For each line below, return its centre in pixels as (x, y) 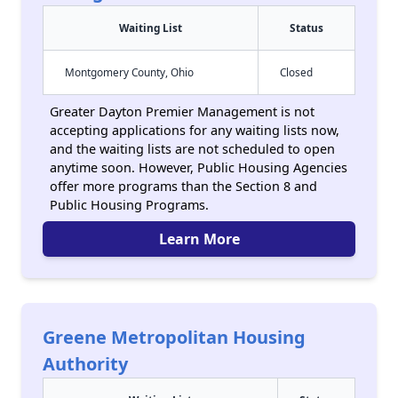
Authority (85, 364)
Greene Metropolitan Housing (174, 337)
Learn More (199, 239)
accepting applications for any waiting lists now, (195, 130)
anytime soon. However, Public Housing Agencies (199, 167)
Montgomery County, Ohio (129, 72)
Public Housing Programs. (129, 205)
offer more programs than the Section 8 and (183, 186)
